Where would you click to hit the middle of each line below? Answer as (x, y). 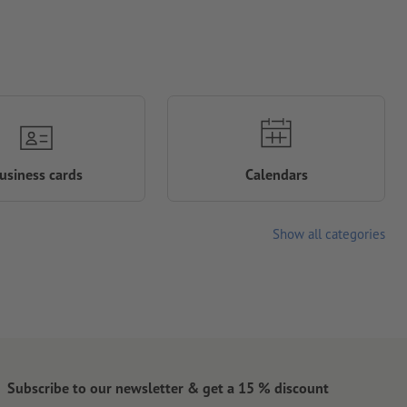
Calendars (276, 174)
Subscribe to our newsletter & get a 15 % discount (168, 387)
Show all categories (329, 234)
